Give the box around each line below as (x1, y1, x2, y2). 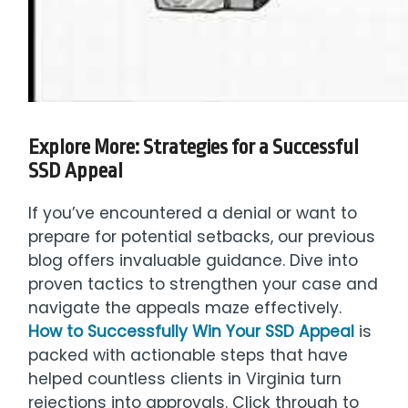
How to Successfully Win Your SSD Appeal (28, 321, 355, 343)
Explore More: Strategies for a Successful (28, 136, 360, 160)
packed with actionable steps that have (28, 344, 349, 367)
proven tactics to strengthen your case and (28, 273, 379, 296)
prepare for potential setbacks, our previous (28, 226, 376, 249)
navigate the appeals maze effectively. (28, 297, 342, 320)
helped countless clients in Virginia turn (28, 368, 342, 391)
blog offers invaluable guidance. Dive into (28, 250, 359, 272)
